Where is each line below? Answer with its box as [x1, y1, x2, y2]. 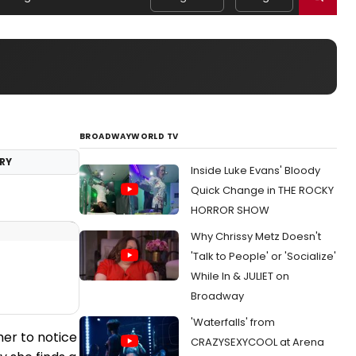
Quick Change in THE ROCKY [191, 183, 334, 198]
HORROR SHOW [191, 203, 269, 218]
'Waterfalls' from [191, 315, 275, 330]
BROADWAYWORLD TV [79, 130, 179, 142]
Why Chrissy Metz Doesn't [191, 229, 321, 244]
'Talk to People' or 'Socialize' [191, 249, 336, 264]
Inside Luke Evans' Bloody [191, 163, 320, 178]
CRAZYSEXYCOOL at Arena [191, 335, 324, 350]
